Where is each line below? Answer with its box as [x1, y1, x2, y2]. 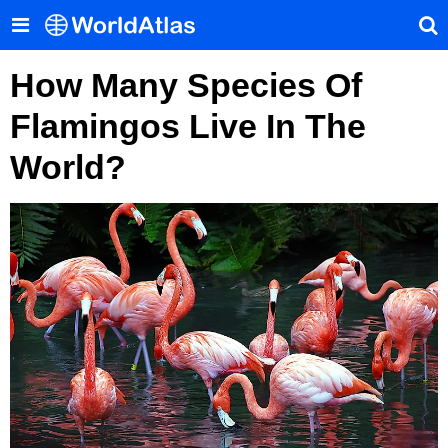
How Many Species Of [10, 66, 362, 104]
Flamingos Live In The [10, 107, 366, 145]
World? [10, 148, 126, 186]
